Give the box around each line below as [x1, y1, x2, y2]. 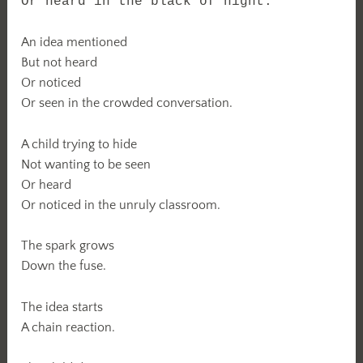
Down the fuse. [21, 258, 107, 274]
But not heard [21, 55, 98, 70]
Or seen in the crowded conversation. [21, 96, 233, 111]
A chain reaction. [21, 319, 116, 335]
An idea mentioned [21, 35, 128, 50]
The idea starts [21, 299, 104, 314]
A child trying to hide [21, 137, 138, 152]
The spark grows [21, 238, 115, 254]
